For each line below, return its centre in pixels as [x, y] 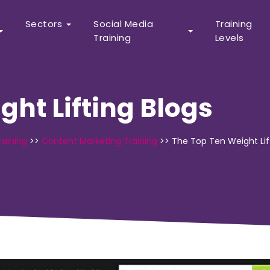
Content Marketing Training [99, 141]
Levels [229, 38]
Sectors [44, 24]
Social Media [124, 24]
